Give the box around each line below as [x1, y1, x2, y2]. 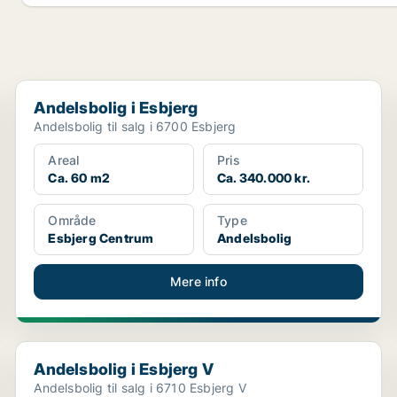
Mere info [170, 274, 227, 290]
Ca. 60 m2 [48, 170, 111, 186]
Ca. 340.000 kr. [216, 170, 310, 186]
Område [48, 213, 97, 229]
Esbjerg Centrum [48, 230, 154, 246]
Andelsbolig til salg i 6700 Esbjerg [34, 119, 237, 135]
